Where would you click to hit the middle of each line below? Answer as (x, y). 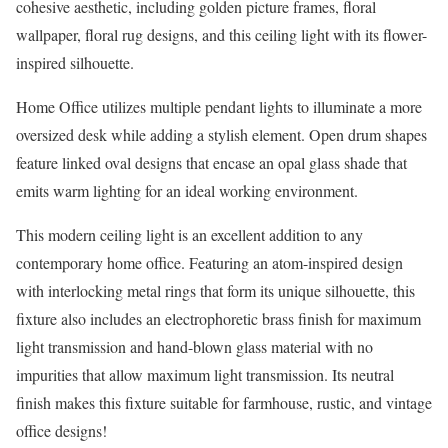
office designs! (61, 431)
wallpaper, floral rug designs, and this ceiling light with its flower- (221, 35)
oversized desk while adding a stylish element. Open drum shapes (221, 135)
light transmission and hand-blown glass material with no (194, 347)
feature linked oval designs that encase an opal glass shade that (211, 163)
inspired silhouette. (75, 63)
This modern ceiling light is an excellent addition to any (189, 235)
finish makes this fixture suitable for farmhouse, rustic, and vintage (224, 403)
